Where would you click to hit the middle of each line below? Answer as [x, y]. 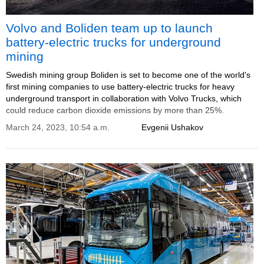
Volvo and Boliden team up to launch [109, 28]
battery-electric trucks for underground [113, 42]
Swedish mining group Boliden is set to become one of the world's [128, 75]
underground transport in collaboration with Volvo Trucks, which [124, 98]
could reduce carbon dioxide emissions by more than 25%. [115, 110]
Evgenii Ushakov [172, 127]
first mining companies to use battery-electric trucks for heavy [120, 87]
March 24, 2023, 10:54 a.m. [58, 127]
